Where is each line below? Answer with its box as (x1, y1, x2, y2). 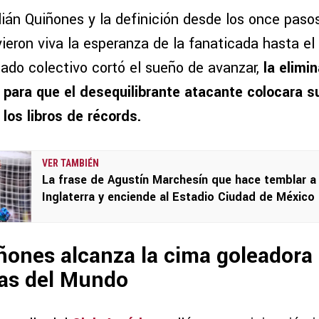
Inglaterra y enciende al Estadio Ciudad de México (42, 189, 315, 206)
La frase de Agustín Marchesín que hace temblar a (42, 172, 316, 189)
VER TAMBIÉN (42, 157, 99, 169)
